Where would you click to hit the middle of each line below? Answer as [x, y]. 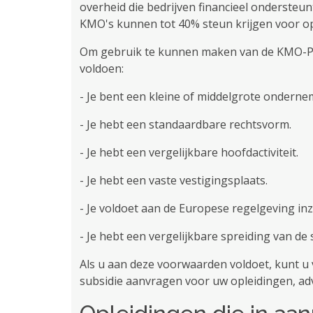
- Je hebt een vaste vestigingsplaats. [174, 180]
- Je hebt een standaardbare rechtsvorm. [185, 124]
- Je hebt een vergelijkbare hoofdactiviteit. [189, 152]
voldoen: [102, 68]
